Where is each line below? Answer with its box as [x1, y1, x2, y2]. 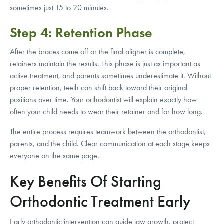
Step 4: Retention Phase [10, 23, 152, 41]
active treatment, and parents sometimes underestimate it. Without [10, 70, 211, 80]
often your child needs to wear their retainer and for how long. [10, 106, 203, 116]
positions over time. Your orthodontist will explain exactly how [10, 94, 197, 104]
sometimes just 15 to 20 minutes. [10, 2, 109, 12]
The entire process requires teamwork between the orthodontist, [10, 126, 206, 136]
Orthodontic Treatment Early [10, 191, 190, 211]
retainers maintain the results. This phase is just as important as [10, 58, 200, 68]
